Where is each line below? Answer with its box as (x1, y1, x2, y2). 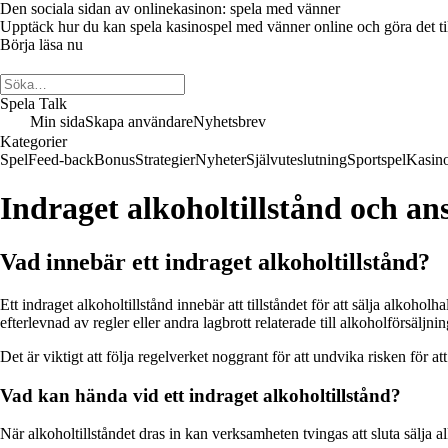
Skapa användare (85, 113, 193, 130)
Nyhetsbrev (193, 113, 266, 130)
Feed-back (28, 151, 94, 168)
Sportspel (347, 151, 406, 168)
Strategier (135, 151, 195, 168)
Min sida (30, 113, 85, 130)
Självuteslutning (246, 151, 347, 168)
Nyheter (195, 151, 246, 168)
